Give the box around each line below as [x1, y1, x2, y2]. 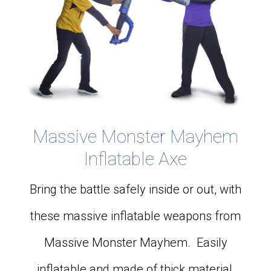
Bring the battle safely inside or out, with [30, 182, 241, 197]
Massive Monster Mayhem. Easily [44, 235, 227, 250]
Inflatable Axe [84, 148, 187, 170]
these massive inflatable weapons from [30, 209, 241, 224]
